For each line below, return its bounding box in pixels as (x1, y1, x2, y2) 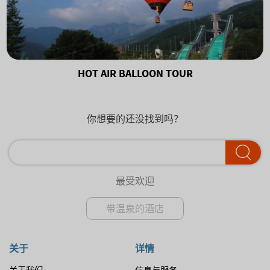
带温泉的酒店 (106, 202, 164, 215)
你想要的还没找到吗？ (87, 113, 183, 125)
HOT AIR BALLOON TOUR (77, 67, 193, 81)
